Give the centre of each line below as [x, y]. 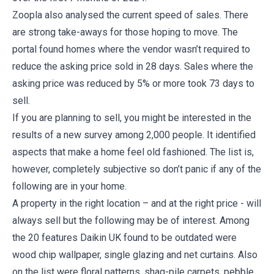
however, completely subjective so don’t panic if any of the [137, 169]
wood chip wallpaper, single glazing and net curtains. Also [135, 255]
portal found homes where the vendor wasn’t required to [131, 49]
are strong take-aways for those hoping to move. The [125, 32]
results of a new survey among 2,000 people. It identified [134, 135]
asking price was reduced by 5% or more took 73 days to [133, 83]
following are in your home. [72, 186]
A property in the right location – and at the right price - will [137, 203]
